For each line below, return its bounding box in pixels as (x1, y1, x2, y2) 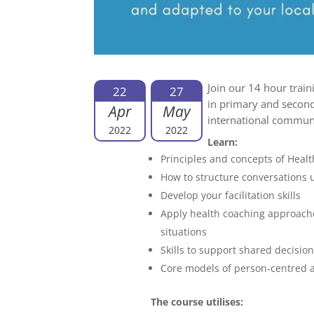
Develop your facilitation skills (161, 189, 304, 203)
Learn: (207, 135, 238, 149)
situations (161, 225, 207, 239)
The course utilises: (151, 295, 244, 309)
